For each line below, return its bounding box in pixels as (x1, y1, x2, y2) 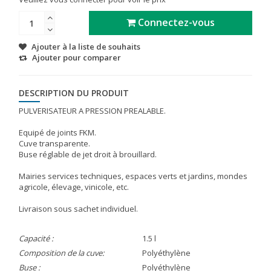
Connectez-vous (135, 16, 215, 30)
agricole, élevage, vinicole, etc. (19, 181, 129, 193)
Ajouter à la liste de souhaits (31, 41, 140, 53)
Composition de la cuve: (19, 247, 104, 259)
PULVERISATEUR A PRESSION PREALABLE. (19, 105, 166, 117)
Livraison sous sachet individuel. (19, 203, 138, 215)
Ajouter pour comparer (32, 52, 121, 64)
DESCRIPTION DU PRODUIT (19, 87, 129, 99)
